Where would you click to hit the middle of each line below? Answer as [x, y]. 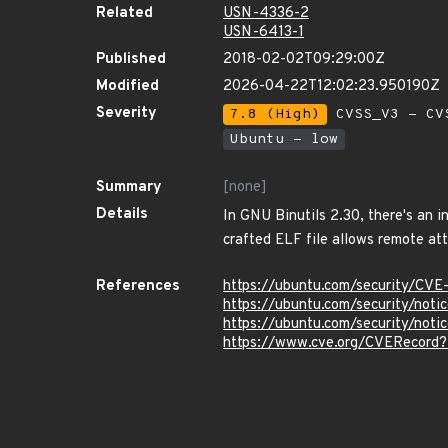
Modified [127, 86]
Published [131, 59]
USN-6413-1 [263, 32]
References [138, 286]
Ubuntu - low [284, 139]
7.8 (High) [275, 114]
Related [124, 13]
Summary [129, 187]
